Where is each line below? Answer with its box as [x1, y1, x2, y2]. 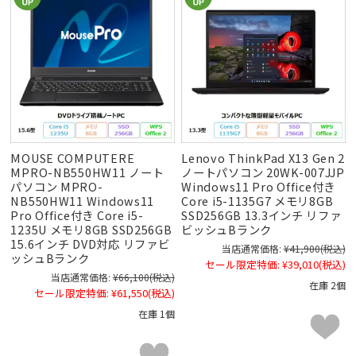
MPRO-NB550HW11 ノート [10, 164, 164, 181]
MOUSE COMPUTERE [10, 149, 135, 167]
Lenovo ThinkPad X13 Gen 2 [181, 149, 346, 167]
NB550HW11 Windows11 [10, 192, 155, 210]
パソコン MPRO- [10, 178, 103, 195]
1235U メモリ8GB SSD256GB [10, 221, 172, 238]
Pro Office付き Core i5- [10, 207, 144, 224]
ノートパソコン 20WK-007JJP [181, 164, 345, 181]
